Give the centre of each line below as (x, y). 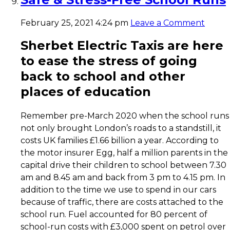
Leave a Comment (168, 23)
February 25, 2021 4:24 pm (74, 23)
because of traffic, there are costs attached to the (122, 202)
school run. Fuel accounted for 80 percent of (114, 214)
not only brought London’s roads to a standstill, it (121, 128)
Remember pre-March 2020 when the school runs (125, 116)
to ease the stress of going (109, 61)
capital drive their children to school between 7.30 (123, 165)
